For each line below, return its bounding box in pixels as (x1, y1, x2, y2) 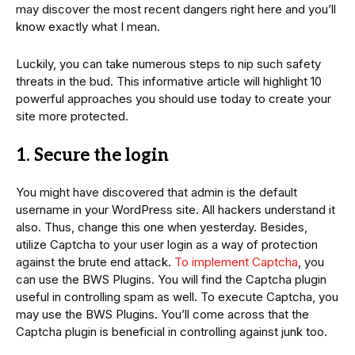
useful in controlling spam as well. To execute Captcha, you (16, 288, 338, 304)
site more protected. (16, 108, 128, 124)
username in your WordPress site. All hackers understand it (16, 201, 335, 217)
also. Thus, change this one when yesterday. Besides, (16, 219, 307, 235)
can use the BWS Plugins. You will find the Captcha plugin (16, 271, 326, 287)
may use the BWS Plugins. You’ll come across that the (16, 306, 309, 322)
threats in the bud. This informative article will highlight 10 (16, 73, 322, 89)
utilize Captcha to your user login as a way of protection (16, 236, 318, 252)
